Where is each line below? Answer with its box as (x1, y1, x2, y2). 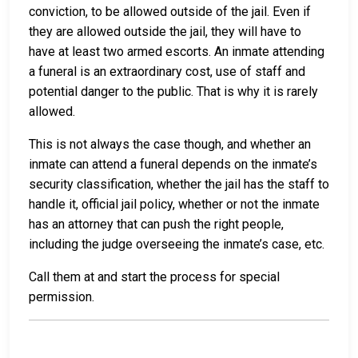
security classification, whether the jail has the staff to (29, 177, 329, 193)
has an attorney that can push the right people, (29, 217, 284, 233)
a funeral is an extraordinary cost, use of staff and (29, 64, 305, 80)
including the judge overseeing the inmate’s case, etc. (29, 237, 324, 253)
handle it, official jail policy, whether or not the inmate (29, 197, 320, 213)
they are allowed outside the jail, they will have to (29, 24, 301, 40)
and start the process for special (97, 269, 280, 285)
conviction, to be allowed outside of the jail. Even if (29, 4, 311, 20)
